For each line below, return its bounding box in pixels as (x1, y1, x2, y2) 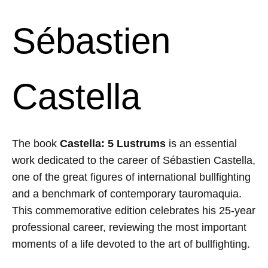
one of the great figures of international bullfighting (12, 171, 251, 184)
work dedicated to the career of (12, 154, 163, 167)
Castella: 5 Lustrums (60, 138, 166, 150)
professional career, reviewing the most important (12, 221, 246, 234)
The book (12, 138, 60, 150)
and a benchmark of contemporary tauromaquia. (12, 188, 242, 200)
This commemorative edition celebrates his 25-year (12, 205, 255, 217)
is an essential (166, 138, 237, 150)
